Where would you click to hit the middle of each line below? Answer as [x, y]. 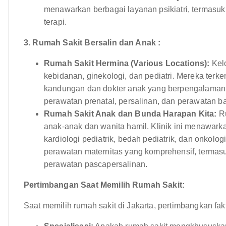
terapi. [55, 22]
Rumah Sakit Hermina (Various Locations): [127, 63]
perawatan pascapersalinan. [96, 164]
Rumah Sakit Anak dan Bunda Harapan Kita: [130, 114]
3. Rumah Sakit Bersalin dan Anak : [92, 42]
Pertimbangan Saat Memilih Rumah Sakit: [104, 185]
